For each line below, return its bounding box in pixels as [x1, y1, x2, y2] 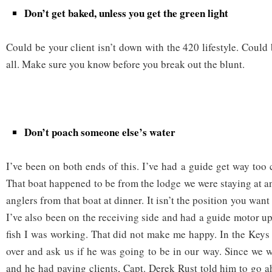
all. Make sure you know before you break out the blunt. [6, 56, 245, 71]
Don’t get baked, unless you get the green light [24, 5, 228, 21]
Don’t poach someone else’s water [24, 124, 175, 140]
